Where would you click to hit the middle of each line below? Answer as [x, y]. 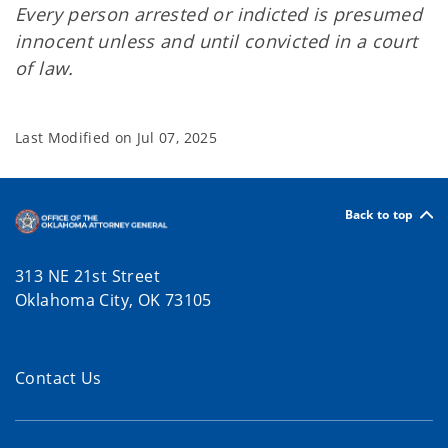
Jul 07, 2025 [176, 137]
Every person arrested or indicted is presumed [219, 14]
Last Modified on [76, 137]
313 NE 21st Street [87, 276]
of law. [44, 68]
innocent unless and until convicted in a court [216, 41]
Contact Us [58, 378]
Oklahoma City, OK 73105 [116, 300]
